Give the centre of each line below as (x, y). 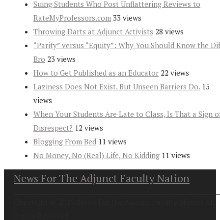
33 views (127, 17)
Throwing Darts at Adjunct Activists (93, 31)
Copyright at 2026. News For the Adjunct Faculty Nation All (114, 202)
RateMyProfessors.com (72, 17)
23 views (61, 59)
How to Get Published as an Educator (96, 72)
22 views (175, 72)
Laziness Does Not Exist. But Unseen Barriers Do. (117, 86)
